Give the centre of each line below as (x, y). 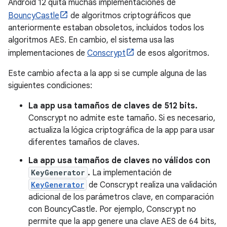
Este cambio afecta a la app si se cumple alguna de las (107, 74)
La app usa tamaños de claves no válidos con (119, 161)
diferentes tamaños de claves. (84, 143)
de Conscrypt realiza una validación (152, 185)
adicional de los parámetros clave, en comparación (121, 197)
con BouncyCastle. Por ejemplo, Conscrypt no (112, 210)
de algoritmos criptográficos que (130, 16)
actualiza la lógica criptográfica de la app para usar (122, 130)
